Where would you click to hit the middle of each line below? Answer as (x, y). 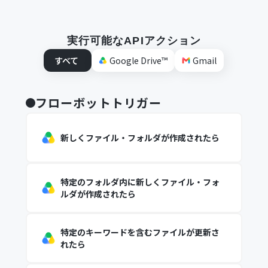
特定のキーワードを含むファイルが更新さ (140, 232)
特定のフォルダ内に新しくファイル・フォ (140, 182)
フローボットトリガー (98, 103)
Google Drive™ (139, 60)
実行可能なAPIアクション (134, 41)
